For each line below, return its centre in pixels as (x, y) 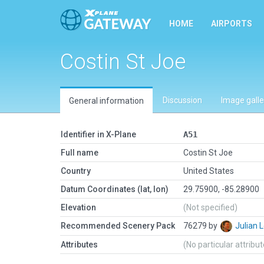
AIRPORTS (232, 24)
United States (209, 171)
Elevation (78, 207)
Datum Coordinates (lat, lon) (115, 189)
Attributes (79, 245)
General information (106, 101)
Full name (80, 153)
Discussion (182, 100)
